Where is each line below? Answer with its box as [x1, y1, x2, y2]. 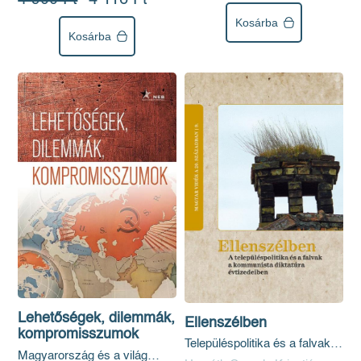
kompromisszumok [18, 327, 139, 342]
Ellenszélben [185, 315, 267, 330]
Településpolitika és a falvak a [185, 338, 340, 351]
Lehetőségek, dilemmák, [18, 311, 176, 326]
